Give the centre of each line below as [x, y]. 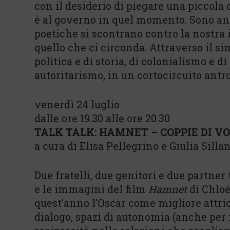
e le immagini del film [91, 189]
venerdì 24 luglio [77, 104]
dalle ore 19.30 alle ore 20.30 [102, 118]
